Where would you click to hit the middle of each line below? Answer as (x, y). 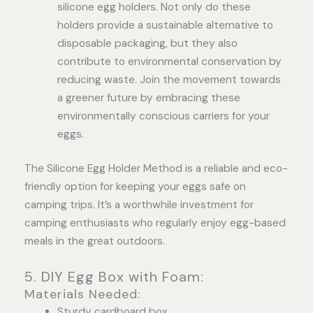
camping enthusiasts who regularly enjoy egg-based (155, 223)
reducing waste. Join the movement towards (169, 79)
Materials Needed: (82, 294)
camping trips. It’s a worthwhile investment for (139, 205)
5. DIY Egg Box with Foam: (114, 277)
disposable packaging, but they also (147, 43)
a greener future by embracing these (148, 97)
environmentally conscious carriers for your (163, 116)
